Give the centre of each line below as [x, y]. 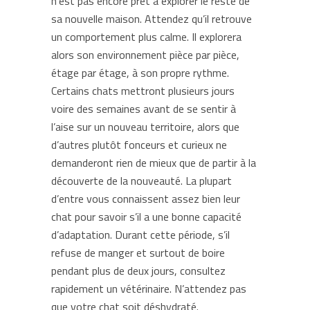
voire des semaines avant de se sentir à [144, 109]
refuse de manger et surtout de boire [138, 253]
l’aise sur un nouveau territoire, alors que [145, 127]
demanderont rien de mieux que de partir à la [154, 163]
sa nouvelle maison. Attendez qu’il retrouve [152, 19]
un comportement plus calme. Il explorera [146, 37]
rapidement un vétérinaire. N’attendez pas [149, 289]
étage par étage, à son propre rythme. [140, 73]
